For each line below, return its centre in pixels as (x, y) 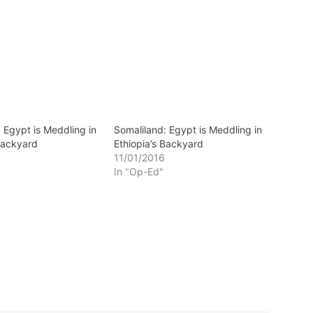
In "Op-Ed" (138, 172)
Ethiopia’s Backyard (158, 144)
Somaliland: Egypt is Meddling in (188, 130)
